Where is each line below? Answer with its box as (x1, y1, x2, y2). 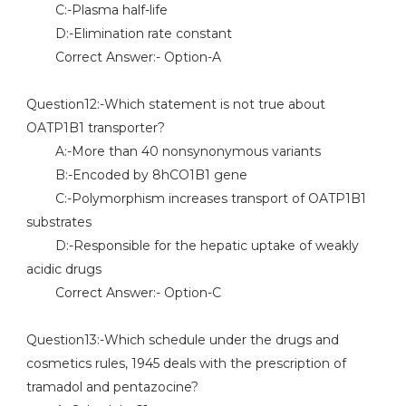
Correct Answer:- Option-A (25, 49, 221, 65)
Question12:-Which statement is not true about (25, 96, 325, 112)
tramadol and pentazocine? (25, 379, 198, 395)
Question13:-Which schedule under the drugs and (25, 332, 339, 348)
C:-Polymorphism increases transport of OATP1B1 (25, 190, 366, 207)
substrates (25, 214, 92, 230)
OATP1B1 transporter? (25, 120, 165, 136)
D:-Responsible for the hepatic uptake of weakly (25, 237, 359, 254)
